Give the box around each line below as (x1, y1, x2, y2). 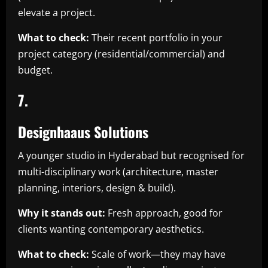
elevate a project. (18, 5, 95, 19)
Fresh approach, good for (105, 206, 223, 220)
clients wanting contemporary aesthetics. (18, 222, 204, 236)
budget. (18, 63, 53, 77)
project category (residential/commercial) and (18, 47, 225, 60)
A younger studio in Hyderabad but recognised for (18, 148, 245, 162)
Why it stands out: (18, 206, 105, 220)
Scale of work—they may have (89, 247, 226, 261)
